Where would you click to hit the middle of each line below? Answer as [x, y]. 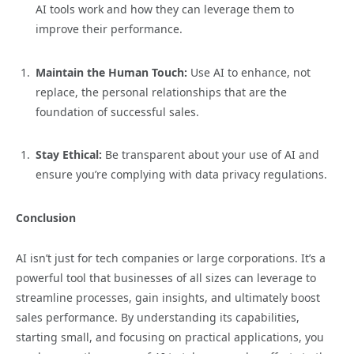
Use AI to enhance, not [249, 72]
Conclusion [46, 218]
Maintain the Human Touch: [111, 72]
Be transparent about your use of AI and [211, 155]
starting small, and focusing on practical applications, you [170, 337]
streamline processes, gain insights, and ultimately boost [168, 298]
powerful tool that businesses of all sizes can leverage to [166, 278]
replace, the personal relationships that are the [161, 92]
